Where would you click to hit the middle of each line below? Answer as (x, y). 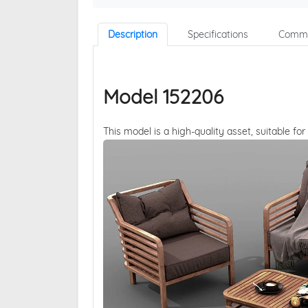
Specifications (218, 35)
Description (132, 35)
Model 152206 (163, 97)
